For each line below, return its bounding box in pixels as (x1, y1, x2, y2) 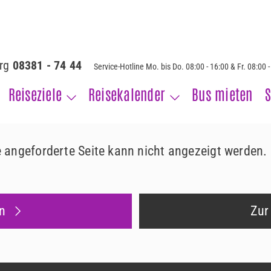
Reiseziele (8, 84, 62, 103)
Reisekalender (88, 84, 166, 103)
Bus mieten (192, 84, 253, 103)
